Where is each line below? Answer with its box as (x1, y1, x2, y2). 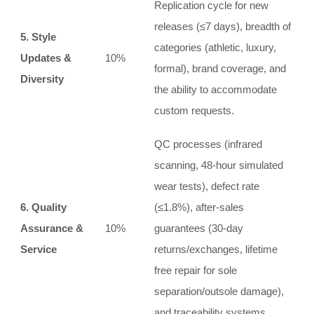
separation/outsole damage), (154, 285, 284, 297)
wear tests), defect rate (154, 179, 259, 192)
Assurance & (20, 221, 83, 234)
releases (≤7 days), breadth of (154, 20, 291, 32)
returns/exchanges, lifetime (154, 243, 278, 255)
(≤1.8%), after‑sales (154, 200, 244, 213)
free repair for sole (154, 264, 237, 276)
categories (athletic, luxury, (154, 41, 276, 53)
